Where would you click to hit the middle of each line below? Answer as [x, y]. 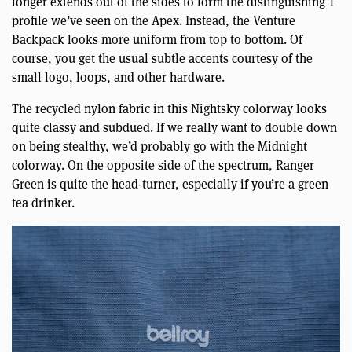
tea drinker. [43, 203]
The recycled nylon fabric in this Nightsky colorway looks [169, 108]
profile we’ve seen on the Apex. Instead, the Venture [154, 20]
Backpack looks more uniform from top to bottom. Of [157, 39]
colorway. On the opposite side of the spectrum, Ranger [163, 165]
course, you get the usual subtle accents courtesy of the [162, 58]
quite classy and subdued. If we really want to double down [174, 127]
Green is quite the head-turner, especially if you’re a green [170, 184]
